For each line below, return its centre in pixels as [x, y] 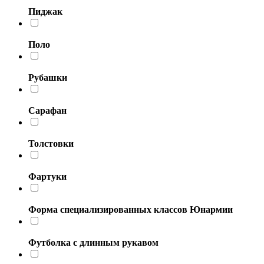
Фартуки [47, 176]
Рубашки [48, 77]
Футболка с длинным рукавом [93, 242]
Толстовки [51, 143]
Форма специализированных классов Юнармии [131, 209]
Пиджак [45, 11]
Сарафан [47, 110]
